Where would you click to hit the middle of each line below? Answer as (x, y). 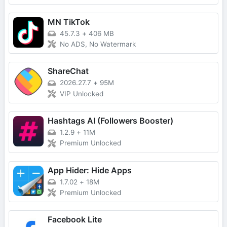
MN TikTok (69, 22)
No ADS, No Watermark (98, 44)
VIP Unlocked (82, 94)
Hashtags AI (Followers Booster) (110, 121)
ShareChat (68, 71)
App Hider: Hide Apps (90, 170)
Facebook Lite (75, 220)
